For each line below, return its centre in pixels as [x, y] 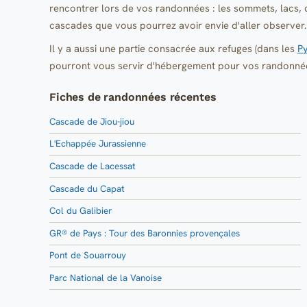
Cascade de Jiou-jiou [92, 121]
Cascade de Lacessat [93, 167]
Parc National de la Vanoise [106, 278]
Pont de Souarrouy [88, 256]
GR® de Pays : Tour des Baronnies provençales [145, 233]
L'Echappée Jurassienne [98, 144]
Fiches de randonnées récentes [133, 97]
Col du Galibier [81, 211]
